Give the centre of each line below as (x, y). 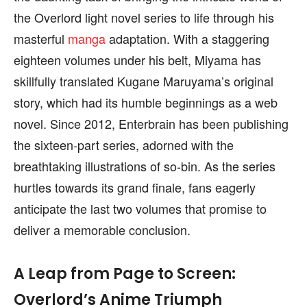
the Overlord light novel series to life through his (144, 17)
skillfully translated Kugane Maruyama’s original (144, 81)
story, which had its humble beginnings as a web (146, 102)
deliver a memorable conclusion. (102, 230)
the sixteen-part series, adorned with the (124, 145)
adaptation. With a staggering (187, 39)
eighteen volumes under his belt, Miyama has (137, 60)
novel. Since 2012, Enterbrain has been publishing (151, 124)
